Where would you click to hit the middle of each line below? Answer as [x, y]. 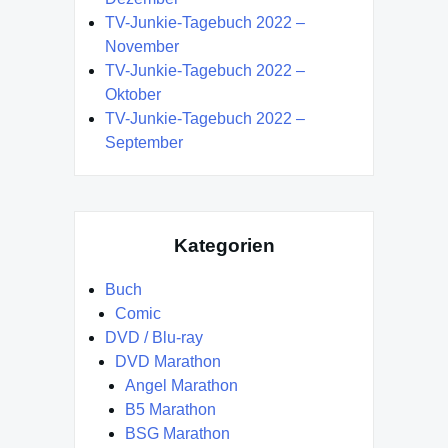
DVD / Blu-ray [154, 338]
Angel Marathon [181, 386]
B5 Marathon [170, 410]
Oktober [133, 94]
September [144, 142]
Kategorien [224, 245]
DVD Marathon [168, 362]
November [142, 46]
